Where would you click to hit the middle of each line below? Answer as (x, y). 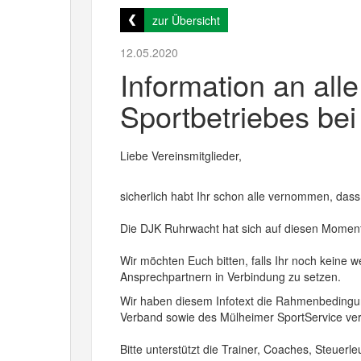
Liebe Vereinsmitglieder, (181, 156)
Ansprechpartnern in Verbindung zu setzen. (230, 276)
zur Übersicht (186, 20)
